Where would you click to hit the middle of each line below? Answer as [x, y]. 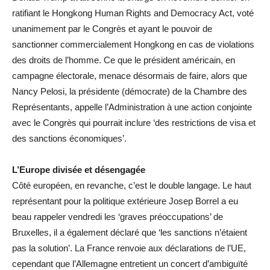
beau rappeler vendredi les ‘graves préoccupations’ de [118, 216]
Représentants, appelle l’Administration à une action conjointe [132, 107]
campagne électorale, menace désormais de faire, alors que [130, 75]
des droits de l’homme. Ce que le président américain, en [124, 60]
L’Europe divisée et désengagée [79, 169]
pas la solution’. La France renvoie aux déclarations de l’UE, [129, 248]
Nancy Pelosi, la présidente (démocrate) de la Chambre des [130, 91]
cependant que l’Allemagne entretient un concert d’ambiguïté [130, 263]
